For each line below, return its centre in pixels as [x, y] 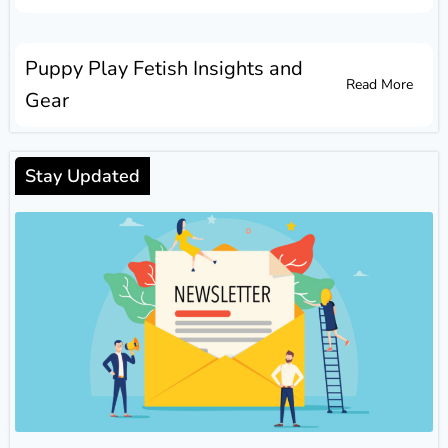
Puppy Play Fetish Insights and [164, 69]
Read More [379, 85]
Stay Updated [82, 176]
